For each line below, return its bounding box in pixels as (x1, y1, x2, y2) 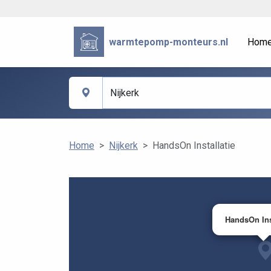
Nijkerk (109, 140, 138, 152)
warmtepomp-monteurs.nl (109, 36, 228, 48)
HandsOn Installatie (152, 140, 235, 152)
